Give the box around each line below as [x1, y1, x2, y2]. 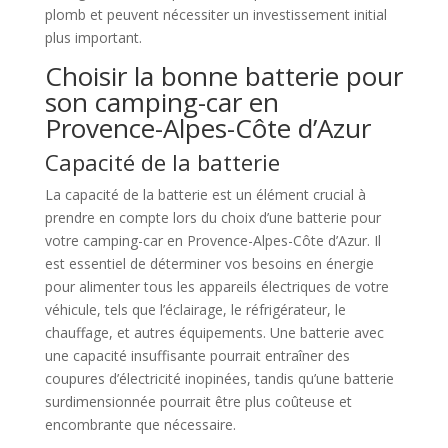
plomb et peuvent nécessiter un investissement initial [44, 5, 387, 24]
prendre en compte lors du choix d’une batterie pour [44, 208, 381, 227]
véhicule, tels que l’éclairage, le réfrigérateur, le [44, 300, 346, 319]
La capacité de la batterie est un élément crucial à [44, 185, 366, 204]
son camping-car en [44, 84, 279, 120]
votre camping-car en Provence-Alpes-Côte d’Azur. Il [44, 231, 381, 250]
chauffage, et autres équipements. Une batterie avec [44, 323, 384, 342]
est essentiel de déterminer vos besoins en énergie [44, 254, 374, 273]
